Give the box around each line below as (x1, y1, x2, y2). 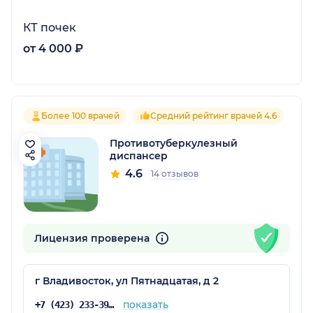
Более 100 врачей (41, 110, 119, 121)
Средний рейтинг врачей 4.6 (150, 110, 277, 121)
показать (122, 298, 168, 311)
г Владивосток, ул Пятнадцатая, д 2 (35, 274, 219, 287)
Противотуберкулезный (110, 136, 238, 150)
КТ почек (23, 20, 76, 34)
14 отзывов (151, 168, 198, 179)
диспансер (110, 149, 168, 162)
